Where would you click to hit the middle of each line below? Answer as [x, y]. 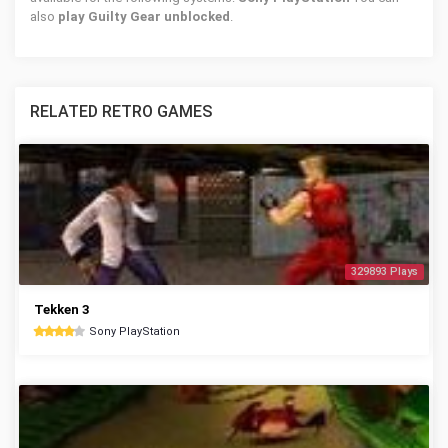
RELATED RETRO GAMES [121, 111]
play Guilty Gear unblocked [144, 16]
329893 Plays [384, 271]
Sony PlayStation [134, 331]
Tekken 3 [61, 309]
